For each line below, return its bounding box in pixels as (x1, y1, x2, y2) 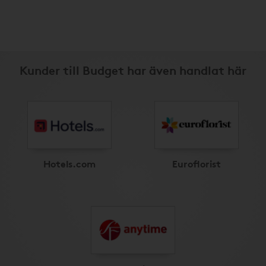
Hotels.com (43, 156, 96, 170)
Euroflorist (172, 156, 221, 170)
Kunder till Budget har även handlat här (20, 61, 246, 78)
